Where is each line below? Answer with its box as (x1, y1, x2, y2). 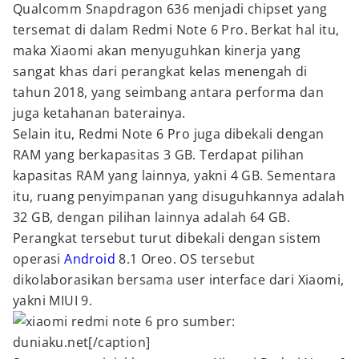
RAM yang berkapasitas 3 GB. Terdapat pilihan (13, 146, 305, 163)
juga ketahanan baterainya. (13, 104, 186, 122)
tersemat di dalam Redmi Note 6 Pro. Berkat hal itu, (13, 21, 340, 38)
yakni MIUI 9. (13, 292, 93, 309)
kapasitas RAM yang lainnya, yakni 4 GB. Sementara (13, 167, 337, 184)
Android (64, 250, 116, 268)
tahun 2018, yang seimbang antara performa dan (13, 83, 324, 101)
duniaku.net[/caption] (13, 333, 151, 351)
